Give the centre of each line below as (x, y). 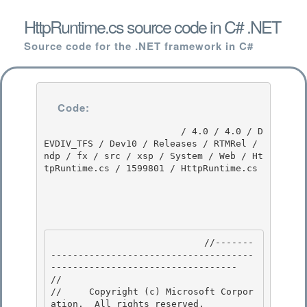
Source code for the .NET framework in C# (139, 46)
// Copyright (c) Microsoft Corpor (152, 292)
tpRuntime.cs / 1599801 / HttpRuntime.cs (150, 168)
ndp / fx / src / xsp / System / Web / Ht (153, 156)
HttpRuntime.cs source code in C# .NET (152, 26)
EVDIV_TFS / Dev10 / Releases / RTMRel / (150, 143)
